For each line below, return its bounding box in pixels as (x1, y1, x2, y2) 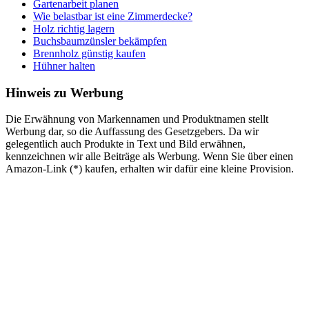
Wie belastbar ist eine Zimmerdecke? (33, 10, 192, 22)
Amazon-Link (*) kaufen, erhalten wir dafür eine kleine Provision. (6, 163, 294, 175)
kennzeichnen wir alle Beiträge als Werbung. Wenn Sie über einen (6, 150, 293, 163)
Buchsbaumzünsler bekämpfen (33, 34, 167, 47)
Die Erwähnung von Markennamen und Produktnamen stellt (6, 113, 268, 126)
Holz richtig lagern (33, 22, 114, 34)
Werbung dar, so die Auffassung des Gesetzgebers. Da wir (6, 126, 259, 138)
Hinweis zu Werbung (6, 85, 123, 100)
